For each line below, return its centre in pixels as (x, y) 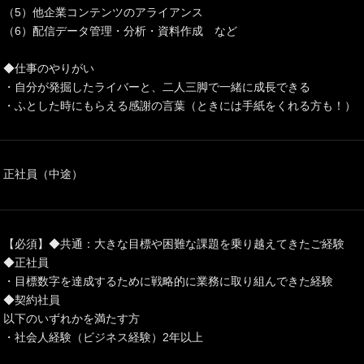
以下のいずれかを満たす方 (71, 318)
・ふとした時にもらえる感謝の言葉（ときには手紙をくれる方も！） (180, 105)
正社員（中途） (43, 173)
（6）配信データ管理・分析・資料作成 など (120, 30)
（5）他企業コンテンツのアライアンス (103, 12)
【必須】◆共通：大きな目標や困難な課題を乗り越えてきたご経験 (174, 243)
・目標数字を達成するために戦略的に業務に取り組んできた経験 (168, 281)
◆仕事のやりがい (49, 68)
